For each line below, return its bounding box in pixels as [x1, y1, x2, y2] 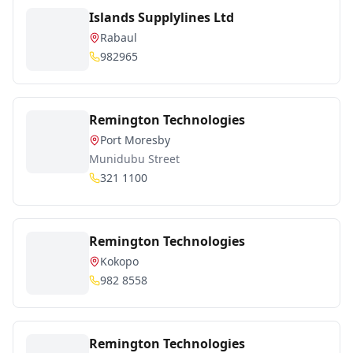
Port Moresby [100, 132, 170, 147]
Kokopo [100, 254, 139, 269]
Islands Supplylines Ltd [89, 9, 234, 26]
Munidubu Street [89, 151, 180, 166]
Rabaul [100, 30, 137, 45]
